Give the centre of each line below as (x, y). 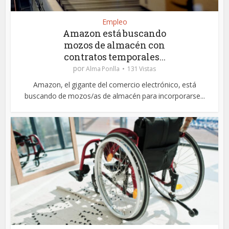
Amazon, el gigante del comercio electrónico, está (114, 84)
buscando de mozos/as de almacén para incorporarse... (114, 96)
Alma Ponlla (103, 68)
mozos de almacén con (114, 45)
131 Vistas (142, 68)
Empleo (114, 21)
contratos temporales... (114, 56)
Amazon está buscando (114, 33)
